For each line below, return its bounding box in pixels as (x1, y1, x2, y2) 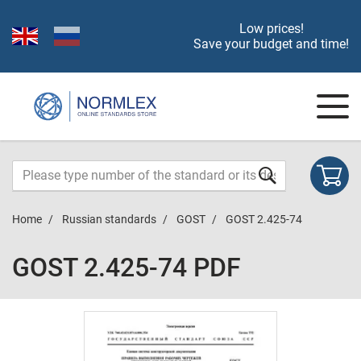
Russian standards (62, 213, 156, 226)
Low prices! (239, 21, 304, 36)
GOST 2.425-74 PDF (12, 252, 241, 283)
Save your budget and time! (193, 36, 349, 52)
